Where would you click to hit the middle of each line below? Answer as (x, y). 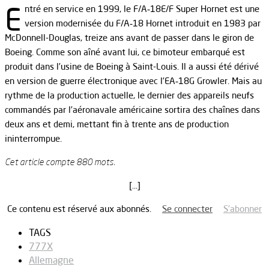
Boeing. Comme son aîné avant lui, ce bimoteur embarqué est (125, 52)
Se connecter (187, 208)
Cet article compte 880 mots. (60, 162)
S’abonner (243, 208)
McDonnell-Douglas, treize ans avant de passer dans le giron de (129, 37)
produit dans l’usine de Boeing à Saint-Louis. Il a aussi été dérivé (132, 66)
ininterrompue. (33, 138)
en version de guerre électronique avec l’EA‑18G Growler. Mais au (133, 80)
